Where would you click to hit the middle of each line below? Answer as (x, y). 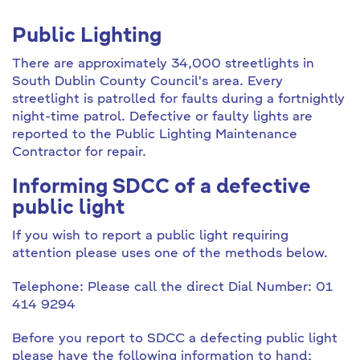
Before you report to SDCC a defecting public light (175, 339)
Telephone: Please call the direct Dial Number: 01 (172, 288)
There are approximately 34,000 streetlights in (163, 64)
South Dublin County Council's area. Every (147, 82)
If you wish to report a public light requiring (150, 236)
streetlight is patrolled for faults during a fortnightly (178, 100)
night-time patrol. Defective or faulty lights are (162, 117)
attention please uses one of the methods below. (170, 254)
